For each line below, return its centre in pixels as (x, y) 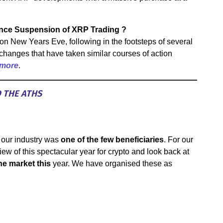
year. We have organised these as (111, 164)
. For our (178, 140)
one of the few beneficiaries (112, 140)
